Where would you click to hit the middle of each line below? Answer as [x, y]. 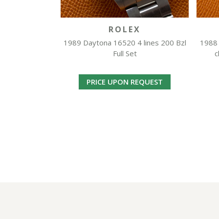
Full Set [125, 54]
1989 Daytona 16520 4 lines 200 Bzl [125, 43]
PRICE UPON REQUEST [125, 82]
